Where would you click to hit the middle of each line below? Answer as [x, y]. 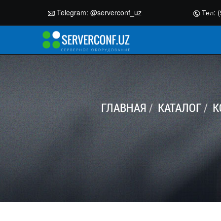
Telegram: [73, 12]
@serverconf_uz [116, 12]
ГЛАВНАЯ [124, 108]
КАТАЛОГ [179, 108]
